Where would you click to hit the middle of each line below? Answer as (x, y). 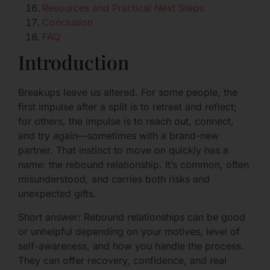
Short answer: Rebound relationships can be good (132, 217)
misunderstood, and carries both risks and (114, 179)
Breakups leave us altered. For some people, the (128, 93)
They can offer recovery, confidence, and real (122, 260)
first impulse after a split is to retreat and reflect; (127, 107)
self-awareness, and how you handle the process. (131, 246)
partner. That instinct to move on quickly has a (123, 150)
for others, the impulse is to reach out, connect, (126, 121)
